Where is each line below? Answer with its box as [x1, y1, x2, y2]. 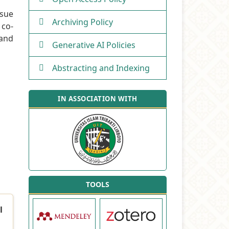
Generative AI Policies [52, 39, 135, 51]
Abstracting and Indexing [52, 62, 150, 74]
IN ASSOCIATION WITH [58, 94, 138, 103]
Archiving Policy [52, 16, 113, 28]
